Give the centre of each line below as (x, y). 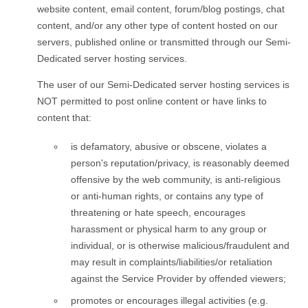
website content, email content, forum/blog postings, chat (161, 9)
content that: (64, 117)
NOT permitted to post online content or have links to (152, 101)
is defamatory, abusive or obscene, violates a (169, 146)
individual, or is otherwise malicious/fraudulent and (180, 245)
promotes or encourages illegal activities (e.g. (169, 300)
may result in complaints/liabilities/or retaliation (172, 262)
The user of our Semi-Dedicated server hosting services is (163, 84)
